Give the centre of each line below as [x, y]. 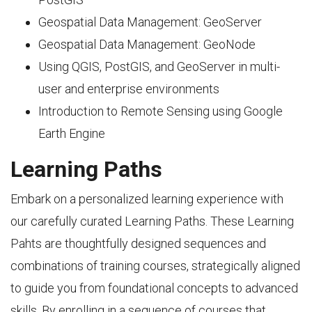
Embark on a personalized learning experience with [147, 199]
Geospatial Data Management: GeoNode [147, 44]
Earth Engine [72, 133]
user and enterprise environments [129, 89]
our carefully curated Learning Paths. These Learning [152, 221]
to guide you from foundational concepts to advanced [154, 288]
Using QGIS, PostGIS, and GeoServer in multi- [159, 67]
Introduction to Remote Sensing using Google [161, 111]
